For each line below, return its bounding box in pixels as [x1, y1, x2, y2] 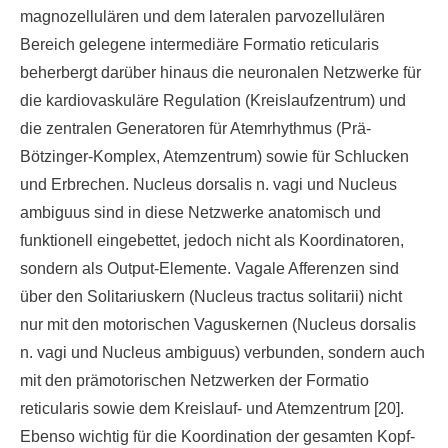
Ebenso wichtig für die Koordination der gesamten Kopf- [20, 428, 415, 445]
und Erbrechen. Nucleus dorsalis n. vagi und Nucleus [20, 176, 397, 193]
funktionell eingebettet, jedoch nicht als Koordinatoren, [20, 232, 404, 249]
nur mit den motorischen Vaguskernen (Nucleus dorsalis [20, 316, 416, 333]
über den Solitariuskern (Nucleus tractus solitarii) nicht [20, 288, 402, 305]
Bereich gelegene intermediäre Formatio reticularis [20, 36, 379, 53]
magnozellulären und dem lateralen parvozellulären [20, 8, 385, 25]
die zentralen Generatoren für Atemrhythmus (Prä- [20, 120, 371, 137]
